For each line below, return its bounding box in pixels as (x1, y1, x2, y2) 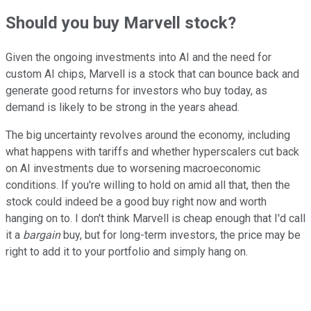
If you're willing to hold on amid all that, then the (61, 178, 290, 192)
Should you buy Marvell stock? (6, 13, 236, 33)
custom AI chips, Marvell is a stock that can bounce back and (6, 67, 299, 81)
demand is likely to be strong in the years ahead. (6, 101, 239, 115)
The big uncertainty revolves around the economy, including (6, 128, 290, 142)
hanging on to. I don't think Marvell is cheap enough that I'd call (6, 212, 305, 226)
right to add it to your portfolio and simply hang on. (6, 245, 248, 259)
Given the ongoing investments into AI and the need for (6, 51, 271, 65)
